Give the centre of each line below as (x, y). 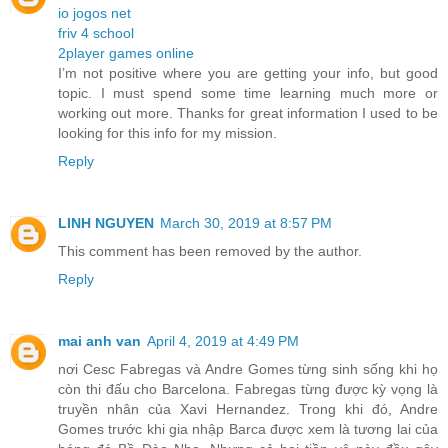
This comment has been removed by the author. (210, 251)
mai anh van (99, 341)
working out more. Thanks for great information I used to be (248, 113)
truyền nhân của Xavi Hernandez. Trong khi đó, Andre (248, 409)
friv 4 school (96, 33)
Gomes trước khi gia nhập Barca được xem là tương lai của (248, 429)
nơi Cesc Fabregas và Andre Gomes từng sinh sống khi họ (248, 369)
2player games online (126, 53)
